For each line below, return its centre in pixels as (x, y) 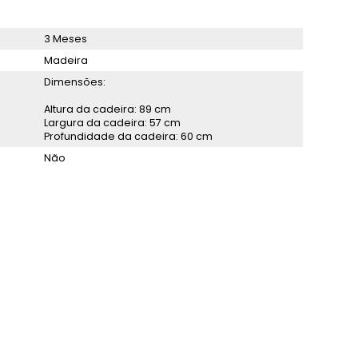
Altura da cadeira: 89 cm (107, 109)
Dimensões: (75, 82)
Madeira (66, 60)
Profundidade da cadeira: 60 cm (128, 136)
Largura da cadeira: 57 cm (112, 123)
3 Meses (66, 39)
